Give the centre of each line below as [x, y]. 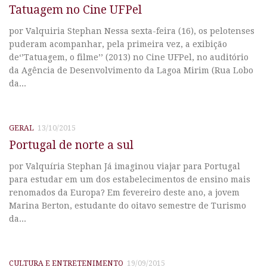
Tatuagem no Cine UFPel [75, 10]
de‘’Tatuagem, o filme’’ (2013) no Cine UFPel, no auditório [129, 57]
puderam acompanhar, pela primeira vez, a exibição [118, 44]
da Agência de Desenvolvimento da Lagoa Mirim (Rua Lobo [131, 70]
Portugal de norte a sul [71, 145]
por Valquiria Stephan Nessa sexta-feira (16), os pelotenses [132, 31]
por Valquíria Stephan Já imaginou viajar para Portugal [125, 167]
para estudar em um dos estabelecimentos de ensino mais [130, 180]
